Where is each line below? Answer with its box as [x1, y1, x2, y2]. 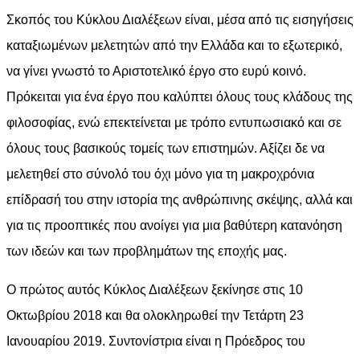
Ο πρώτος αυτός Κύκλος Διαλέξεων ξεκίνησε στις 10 [6, 283, 303, 297]
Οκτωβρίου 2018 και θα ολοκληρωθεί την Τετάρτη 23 [6, 309, 304, 323]
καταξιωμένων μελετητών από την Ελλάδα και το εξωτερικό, [6, 39, 342, 53]
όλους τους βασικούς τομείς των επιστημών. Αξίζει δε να [6, 141, 325, 156]
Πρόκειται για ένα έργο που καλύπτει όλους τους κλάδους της [6, 90, 353, 104]
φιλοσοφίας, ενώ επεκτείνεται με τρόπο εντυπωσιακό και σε [6, 116, 342, 130]
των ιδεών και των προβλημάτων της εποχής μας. [6, 244, 287, 259]
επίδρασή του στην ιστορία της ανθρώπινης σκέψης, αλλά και [6, 193, 353, 207]
